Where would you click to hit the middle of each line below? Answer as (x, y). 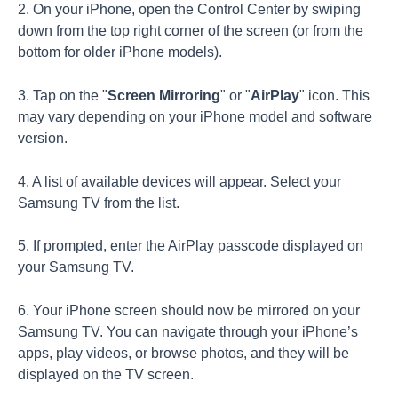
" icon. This (334, 95)
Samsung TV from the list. (99, 203)
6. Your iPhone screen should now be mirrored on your (189, 311)
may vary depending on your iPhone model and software (195, 116)
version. (43, 138)
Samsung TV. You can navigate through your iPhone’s (188, 332)
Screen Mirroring (164, 95)
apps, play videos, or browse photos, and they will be (183, 354)
